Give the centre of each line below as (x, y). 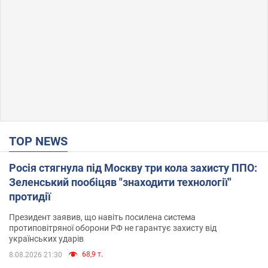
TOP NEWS (42, 141)
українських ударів (46, 238)
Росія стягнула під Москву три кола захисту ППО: (133, 167)
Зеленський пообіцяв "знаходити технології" (120, 182)
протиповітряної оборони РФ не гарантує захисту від (113, 228)
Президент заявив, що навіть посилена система (102, 217)
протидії (30, 196)
